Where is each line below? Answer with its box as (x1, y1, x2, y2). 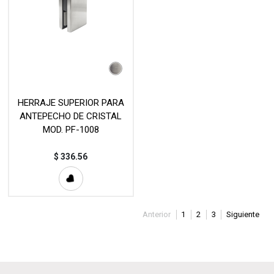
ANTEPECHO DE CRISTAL (20, 111, 122, 122)
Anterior (142, 210, 171, 220)
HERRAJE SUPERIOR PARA (17, 97, 124, 109)
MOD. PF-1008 (42, 124, 99, 136)
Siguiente (226, 210, 260, 220)
